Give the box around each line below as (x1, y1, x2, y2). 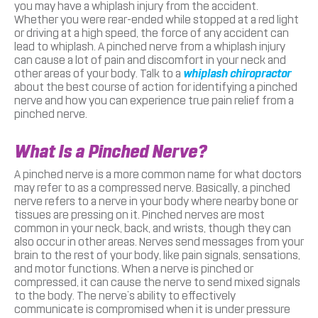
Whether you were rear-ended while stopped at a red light (14, 12, 299, 26)
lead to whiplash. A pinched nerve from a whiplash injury (14, 39, 285, 53)
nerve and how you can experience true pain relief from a (14, 93, 294, 107)
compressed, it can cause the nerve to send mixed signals (14, 275, 300, 289)
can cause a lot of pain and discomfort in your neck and (14, 53, 286, 67)
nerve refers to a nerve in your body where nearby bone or (14, 194, 298, 208)
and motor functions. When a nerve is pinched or (14, 261, 253, 275)
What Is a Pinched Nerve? (14, 141, 207, 162)
